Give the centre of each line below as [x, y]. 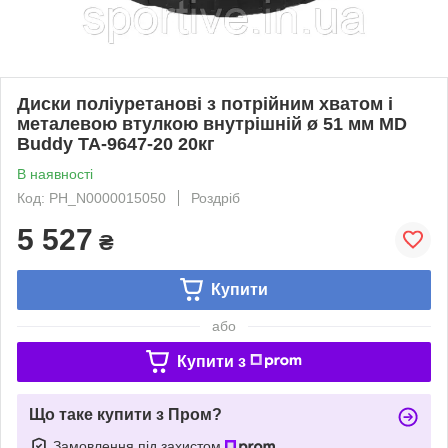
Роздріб [215, 197]
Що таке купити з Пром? [125, 414]
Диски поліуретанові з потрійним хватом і [205, 103]
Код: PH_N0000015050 [91, 197]
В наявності [55, 173]
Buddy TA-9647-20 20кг [116, 143]
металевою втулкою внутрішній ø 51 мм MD [212, 123]
